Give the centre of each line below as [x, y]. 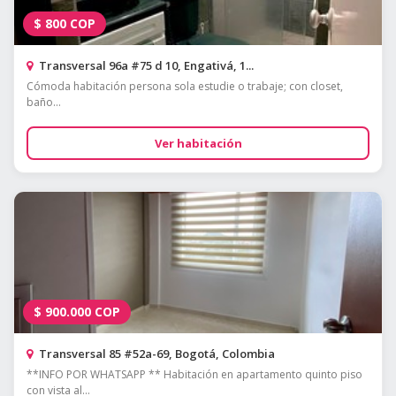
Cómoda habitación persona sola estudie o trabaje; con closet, [185, 87]
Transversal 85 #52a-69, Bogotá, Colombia [156, 354]
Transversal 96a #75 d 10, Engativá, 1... [145, 66]
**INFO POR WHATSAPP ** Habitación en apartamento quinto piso [194, 375]
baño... [44, 103]
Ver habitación [198, 144]
